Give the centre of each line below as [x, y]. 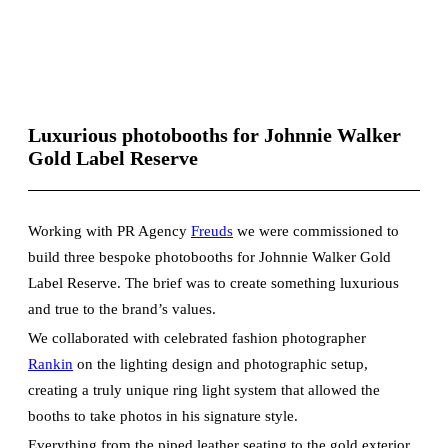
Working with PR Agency [109, 231]
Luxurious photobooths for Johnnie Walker [214, 135]
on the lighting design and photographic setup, [220, 364]
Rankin [50, 364]
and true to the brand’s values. [122, 309]
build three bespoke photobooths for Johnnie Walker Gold [209, 257]
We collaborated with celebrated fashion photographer [197, 338]
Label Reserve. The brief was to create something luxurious [213, 283]
